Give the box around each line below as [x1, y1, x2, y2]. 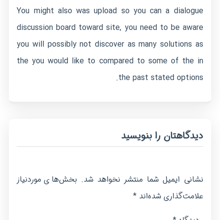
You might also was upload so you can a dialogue [17, 5, 203, 17]
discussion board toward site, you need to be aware [17, 22, 203, 34]
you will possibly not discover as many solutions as [17, 38, 203, 51]
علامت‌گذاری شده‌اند [136, 190, 203, 202]
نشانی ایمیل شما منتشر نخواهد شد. [81, 173, 203, 186]
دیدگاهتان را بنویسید [121, 129, 203, 143]
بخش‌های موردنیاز [17, 173, 77, 186]
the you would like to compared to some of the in [17, 55, 203, 67]
